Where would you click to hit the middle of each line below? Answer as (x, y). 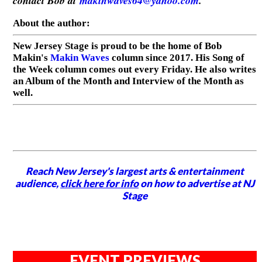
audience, (38, 183)
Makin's (31, 58)
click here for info (100, 183)
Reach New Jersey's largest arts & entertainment (135, 171)
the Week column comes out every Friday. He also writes (134, 70)
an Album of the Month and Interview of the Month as (128, 81)
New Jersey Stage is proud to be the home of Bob (117, 46)
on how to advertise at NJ (197, 183)
